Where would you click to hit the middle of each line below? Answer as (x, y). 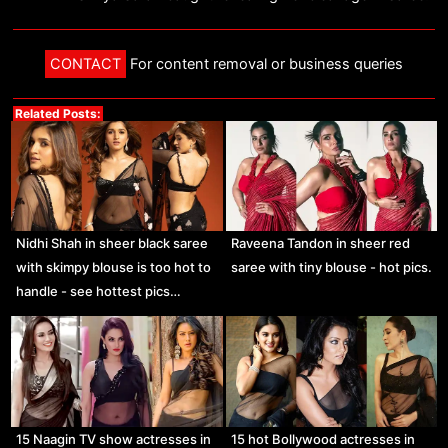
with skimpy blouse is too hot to (114, 267)
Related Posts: (57, 113)
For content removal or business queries (264, 63)
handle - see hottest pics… (99, 291)
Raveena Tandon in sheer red (320, 243)
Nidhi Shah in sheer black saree (112, 243)
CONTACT (85, 63)
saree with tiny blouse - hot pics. (331, 267)
